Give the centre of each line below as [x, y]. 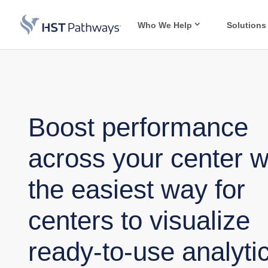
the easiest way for [137, 189]
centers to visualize [139, 220]
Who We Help [165, 25]
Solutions [246, 25]
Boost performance [138, 127]
